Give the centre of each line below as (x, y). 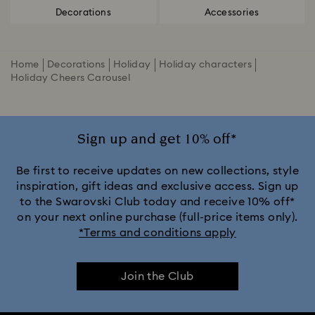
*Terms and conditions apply (157, 233)
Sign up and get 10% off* (157, 139)
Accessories (232, 13)
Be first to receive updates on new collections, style (157, 171)
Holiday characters (205, 65)
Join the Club (157, 276)
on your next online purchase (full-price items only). (157, 217)
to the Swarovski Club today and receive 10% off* (157, 202)
